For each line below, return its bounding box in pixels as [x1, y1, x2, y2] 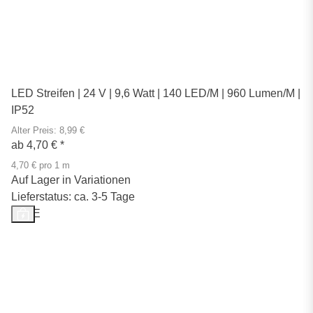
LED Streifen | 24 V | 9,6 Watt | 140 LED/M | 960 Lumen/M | [11, 87, 300, 99]
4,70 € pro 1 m [11, 160, 70, 170]
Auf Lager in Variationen [11, 173, 131, 186]
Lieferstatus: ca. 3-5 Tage [11, 190, 135, 203]
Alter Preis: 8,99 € [11, 125, 85, 136]
